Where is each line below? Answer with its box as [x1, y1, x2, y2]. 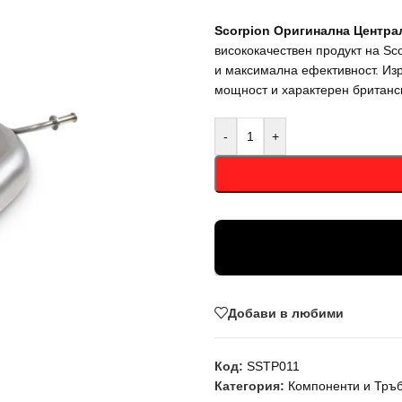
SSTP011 [247, 359, 300, 373]
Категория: [214, 379, 284, 393]
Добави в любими [228, 305, 344, 320]
